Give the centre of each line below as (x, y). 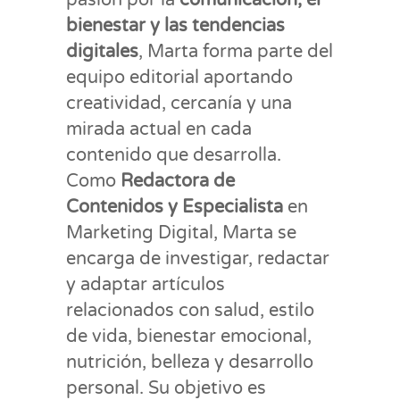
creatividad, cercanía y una (179, 104)
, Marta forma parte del (236, 52)
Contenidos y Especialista (175, 207)
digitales (102, 52)
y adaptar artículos (146, 285)
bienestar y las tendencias (175, 26)
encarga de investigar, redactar (198, 259)
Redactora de (178, 181)
